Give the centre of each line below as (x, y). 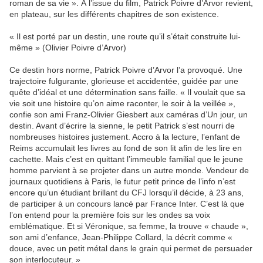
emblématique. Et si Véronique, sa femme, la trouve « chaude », (129, 226)
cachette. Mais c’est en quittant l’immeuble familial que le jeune (126, 159)
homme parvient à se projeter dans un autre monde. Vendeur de (129, 171)
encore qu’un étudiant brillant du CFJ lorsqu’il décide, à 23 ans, (127, 193)
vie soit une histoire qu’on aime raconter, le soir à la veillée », (122, 104)
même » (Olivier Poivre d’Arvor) (68, 48)
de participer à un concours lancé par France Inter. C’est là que (127, 204)
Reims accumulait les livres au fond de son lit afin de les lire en (126, 148)
